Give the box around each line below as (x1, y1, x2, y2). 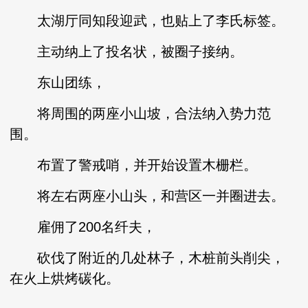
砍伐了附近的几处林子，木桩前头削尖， (10, 250, 285, 265)
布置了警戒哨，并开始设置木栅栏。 (10, 157, 258, 173)
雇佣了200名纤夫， (10, 219, 157, 234)
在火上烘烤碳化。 (10, 271, 120, 286)
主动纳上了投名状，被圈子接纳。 (10, 44, 244, 59)
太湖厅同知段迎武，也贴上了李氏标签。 (10, 13, 285, 28)
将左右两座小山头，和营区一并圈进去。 (10, 188, 285, 203)
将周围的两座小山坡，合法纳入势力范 (10, 106, 272, 121)
